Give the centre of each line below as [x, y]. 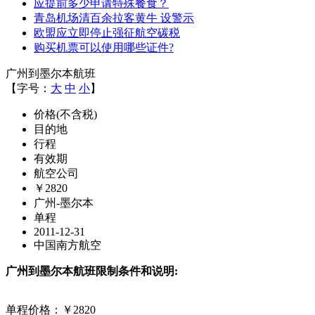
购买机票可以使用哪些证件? [104, 47]
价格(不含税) [65, 114]
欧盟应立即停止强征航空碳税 [107, 33]
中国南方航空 [67, 245]
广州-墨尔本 [64, 203]
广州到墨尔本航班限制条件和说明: [92, 271]
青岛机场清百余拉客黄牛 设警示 [114, 18]
